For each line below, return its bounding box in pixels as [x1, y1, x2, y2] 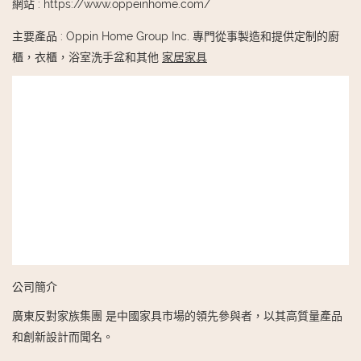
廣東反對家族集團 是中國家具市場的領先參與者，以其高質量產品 [12, 309, 342, 322]
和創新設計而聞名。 [12, 330, 114, 343]
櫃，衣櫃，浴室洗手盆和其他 [12, 50, 162, 64]
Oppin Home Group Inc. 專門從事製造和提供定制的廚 [66, 29, 339, 43]
